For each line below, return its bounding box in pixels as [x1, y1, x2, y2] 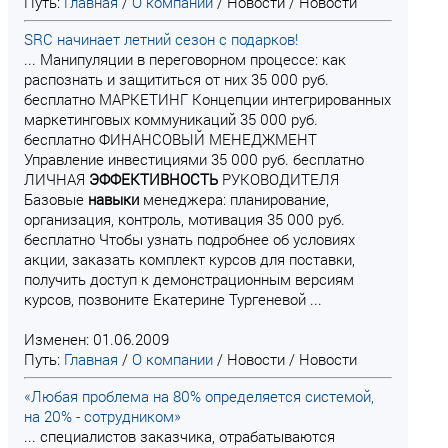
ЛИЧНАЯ [24, 169, 89, 189]
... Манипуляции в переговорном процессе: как [24, 49, 346, 69]
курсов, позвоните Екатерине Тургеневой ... [24, 289, 322, 309]
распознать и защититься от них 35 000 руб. [24, 69, 329, 89]
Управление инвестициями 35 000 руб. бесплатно [24, 149, 364, 169]
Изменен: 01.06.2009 [24, 329, 169, 349]
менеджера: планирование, [139, 189, 329, 209]
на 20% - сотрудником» [24, 406, 181, 426]
